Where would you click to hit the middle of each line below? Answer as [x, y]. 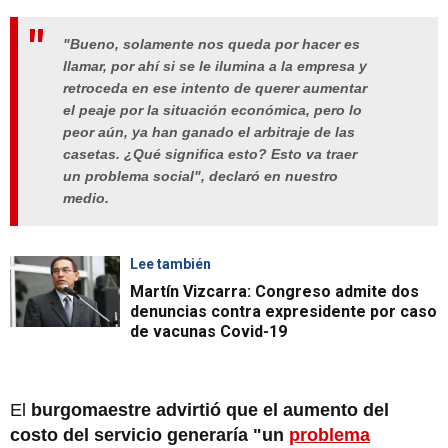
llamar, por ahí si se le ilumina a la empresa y [215, 66]
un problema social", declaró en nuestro [200, 176]
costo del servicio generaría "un [149, 435]
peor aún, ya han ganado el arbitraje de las [209, 132]
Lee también [170, 264]
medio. [86, 198]
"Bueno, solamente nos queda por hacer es [211, 44]
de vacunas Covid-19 [208, 332]
